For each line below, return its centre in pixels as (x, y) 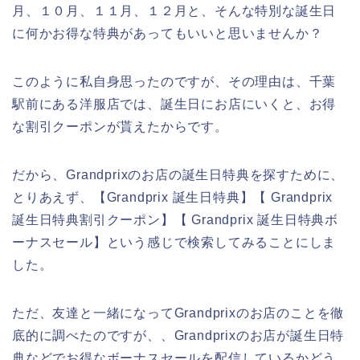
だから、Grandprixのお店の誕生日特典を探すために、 (178, 174)
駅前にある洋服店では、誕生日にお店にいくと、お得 (174, 104)
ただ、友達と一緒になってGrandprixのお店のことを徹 (178, 313)
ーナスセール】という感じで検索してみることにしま (174, 242)
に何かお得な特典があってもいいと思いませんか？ (168, 33)
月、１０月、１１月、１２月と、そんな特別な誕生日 (174, 10)
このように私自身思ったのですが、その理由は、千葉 (174, 81)
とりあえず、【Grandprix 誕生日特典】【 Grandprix (173, 197)
